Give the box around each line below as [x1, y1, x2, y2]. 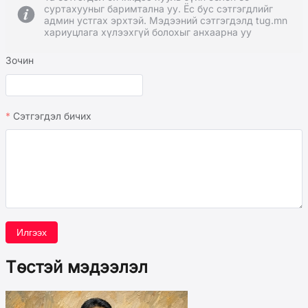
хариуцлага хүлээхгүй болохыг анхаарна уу [44, 26, 252, 38]
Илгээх [16, 227, 47, 239]
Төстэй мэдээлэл [5, 257, 148, 278]
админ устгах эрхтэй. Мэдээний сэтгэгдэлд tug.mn [44, 14, 287, 27]
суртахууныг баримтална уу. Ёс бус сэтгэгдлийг [44, 3, 273, 15]
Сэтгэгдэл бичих [13, 110, 91, 122]
